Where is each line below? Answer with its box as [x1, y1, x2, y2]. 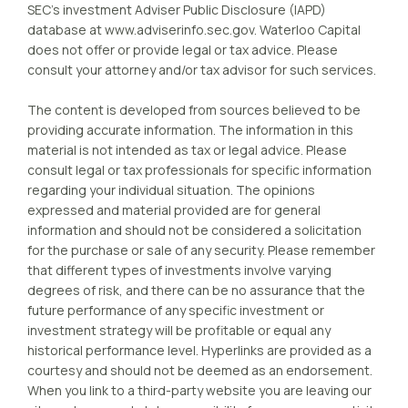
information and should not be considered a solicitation [27, 221, 362, 239]
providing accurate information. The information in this [27, 121, 353, 138]
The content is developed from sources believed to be [27, 101, 361, 118]
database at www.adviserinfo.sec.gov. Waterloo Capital [27, 21, 361, 38]
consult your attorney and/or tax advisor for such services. [27, 61, 376, 78]
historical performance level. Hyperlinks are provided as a [27, 342, 372, 359]
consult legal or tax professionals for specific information [27, 161, 372, 178]
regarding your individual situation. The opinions [27, 181, 315, 199]
